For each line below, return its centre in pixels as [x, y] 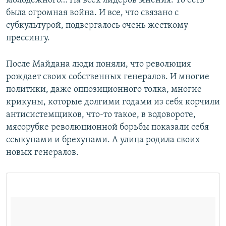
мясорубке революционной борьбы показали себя [107, 128]
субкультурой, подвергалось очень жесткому [97, 26]
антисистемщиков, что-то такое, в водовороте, [101, 115]
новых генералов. [42, 153]
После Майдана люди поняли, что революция [99, 65]
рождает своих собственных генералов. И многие [108, 77]
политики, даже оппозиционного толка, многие [104, 90]
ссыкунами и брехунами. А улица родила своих [103, 140]
